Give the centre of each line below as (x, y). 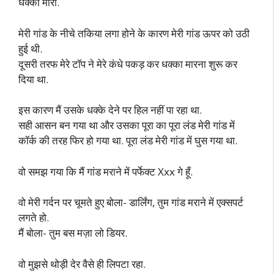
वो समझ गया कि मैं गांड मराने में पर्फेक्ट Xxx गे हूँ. (106, 171)
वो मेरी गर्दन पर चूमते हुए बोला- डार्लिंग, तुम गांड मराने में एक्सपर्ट (131, 202)
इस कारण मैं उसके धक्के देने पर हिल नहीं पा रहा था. (110, 110)
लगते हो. (34, 217)
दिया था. (33, 79)
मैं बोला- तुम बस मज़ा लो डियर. (73, 233)
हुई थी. (30, 48)
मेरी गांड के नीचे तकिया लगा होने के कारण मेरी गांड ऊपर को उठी (134, 33)
